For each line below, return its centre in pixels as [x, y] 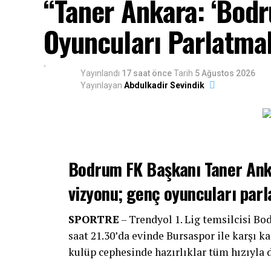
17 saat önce [147, 73]
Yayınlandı [100, 73]
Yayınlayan [101, 85]
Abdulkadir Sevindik [164, 85]
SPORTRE [94, 219]
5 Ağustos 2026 [225, 73]
